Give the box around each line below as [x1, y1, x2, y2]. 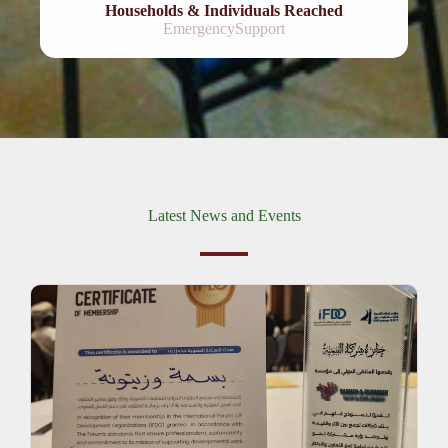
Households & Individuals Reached [105, 2, 343, 19]
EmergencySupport [163, 20, 285, 37]
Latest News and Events [147, 207, 301, 224]
